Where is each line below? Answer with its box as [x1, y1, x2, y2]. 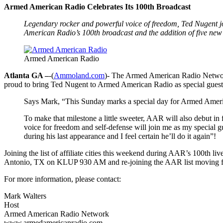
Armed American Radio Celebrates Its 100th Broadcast [4, 2, 191, 11]
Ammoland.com [54, 71, 105, 80]
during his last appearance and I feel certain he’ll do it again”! [24, 131, 216, 140]
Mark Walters [4, 191, 46, 200]
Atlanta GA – [4, 71, 49, 80]
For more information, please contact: [4, 174, 121, 183]
